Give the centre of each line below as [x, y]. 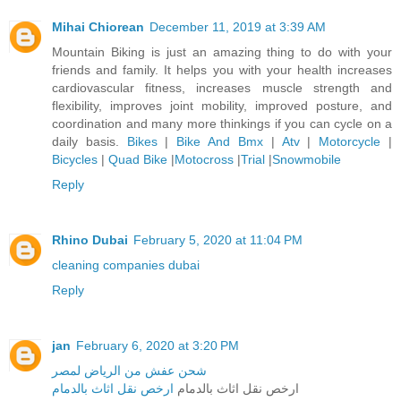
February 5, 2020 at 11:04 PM [218, 239]
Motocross [204, 159]
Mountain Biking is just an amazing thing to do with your [222, 51]
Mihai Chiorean [98, 26]
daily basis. [90, 141]
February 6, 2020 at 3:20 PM [158, 345]
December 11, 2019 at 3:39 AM [238, 26]
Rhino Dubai [90, 239]
